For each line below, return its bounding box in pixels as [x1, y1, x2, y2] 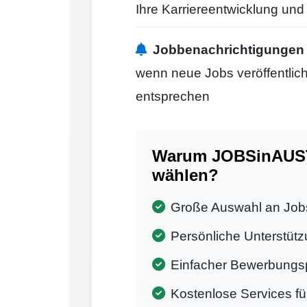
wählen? [151, 165, 219, 184]
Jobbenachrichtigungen [152, 42, 304, 57]
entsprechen [135, 88, 210, 103]
